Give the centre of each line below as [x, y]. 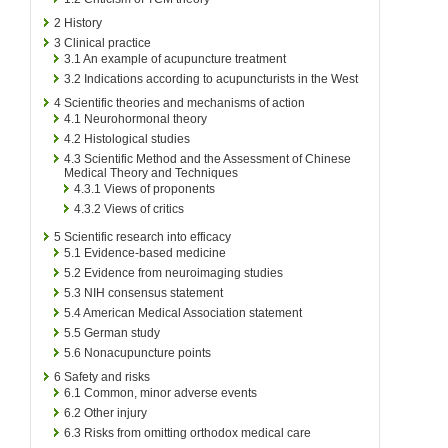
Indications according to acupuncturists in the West [221, 78]
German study [122, 332]
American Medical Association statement [192, 312]
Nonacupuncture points [147, 352]
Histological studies [137, 138]
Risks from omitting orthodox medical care [197, 432]
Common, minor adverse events [170, 392]
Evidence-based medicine [155, 252]
